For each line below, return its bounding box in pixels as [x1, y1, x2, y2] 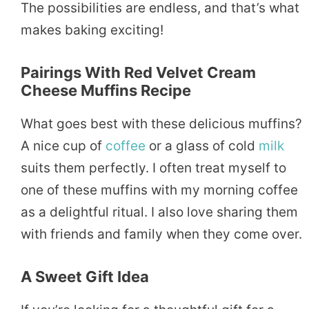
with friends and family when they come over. [21, 226, 302, 242]
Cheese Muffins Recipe [21, 81, 191, 99]
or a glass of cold [146, 137, 259, 154]
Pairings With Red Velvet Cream [21, 63, 256, 81]
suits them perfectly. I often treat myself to [21, 159, 286, 176]
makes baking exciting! [21, 21, 163, 38]
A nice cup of [21, 137, 106, 154]
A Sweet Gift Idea [21, 268, 149, 286]
